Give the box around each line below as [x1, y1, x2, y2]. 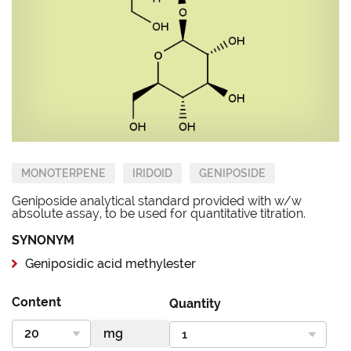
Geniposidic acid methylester [25, 255, 196, 271]
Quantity [169, 295, 221, 311]
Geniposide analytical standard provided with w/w [12, 193, 302, 208]
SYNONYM [12, 232, 74, 248]
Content [12, 294, 61, 309]
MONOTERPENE [21, 166, 106, 179]
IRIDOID [132, 166, 172, 179]
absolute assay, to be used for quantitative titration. [12, 205, 306, 221]
